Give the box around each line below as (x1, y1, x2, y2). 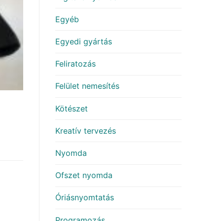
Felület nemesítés (55, 81, 119, 91)
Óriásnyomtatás (55, 192, 114, 203)
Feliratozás (55, 59, 96, 69)
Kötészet (55, 103, 88, 113)
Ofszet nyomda (55, 170, 112, 181)
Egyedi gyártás (55, 37, 112, 46)
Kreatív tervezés (55, 125, 116, 136)
